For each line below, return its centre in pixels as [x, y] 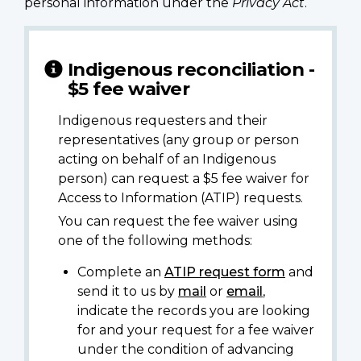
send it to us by [128, 291]
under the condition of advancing [186, 349]
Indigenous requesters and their [163, 120]
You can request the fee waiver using [178, 221]
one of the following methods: [155, 240]
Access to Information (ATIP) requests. [180, 197]
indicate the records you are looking [194, 310]
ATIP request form [225, 272]
